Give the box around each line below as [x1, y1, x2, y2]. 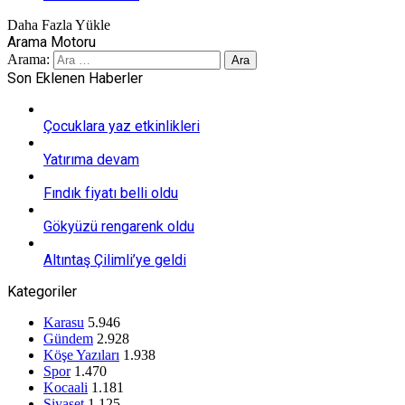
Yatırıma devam [43, 150, 139, 168]
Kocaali [43, 379, 88, 395]
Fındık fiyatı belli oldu [43, 184, 178, 202]
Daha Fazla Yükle [7, 16, 110, 33]
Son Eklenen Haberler [7, 69, 143, 87]
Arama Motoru [7, 33, 96, 51]
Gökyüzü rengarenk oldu [43, 217, 194, 235]
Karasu [43, 314, 84, 330]
